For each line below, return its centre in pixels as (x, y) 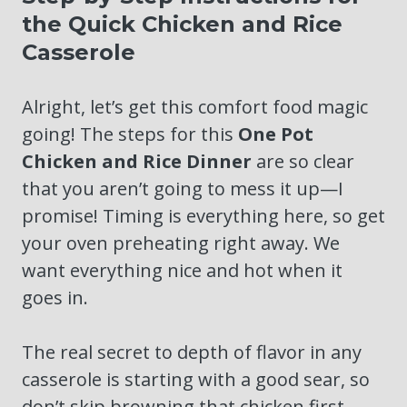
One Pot (276, 134)
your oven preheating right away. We (181, 243)
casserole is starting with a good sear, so (196, 380)
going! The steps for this (130, 134)
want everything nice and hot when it (182, 271)
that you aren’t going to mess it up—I (183, 189)
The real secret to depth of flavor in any (192, 352)
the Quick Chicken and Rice (182, 25)
